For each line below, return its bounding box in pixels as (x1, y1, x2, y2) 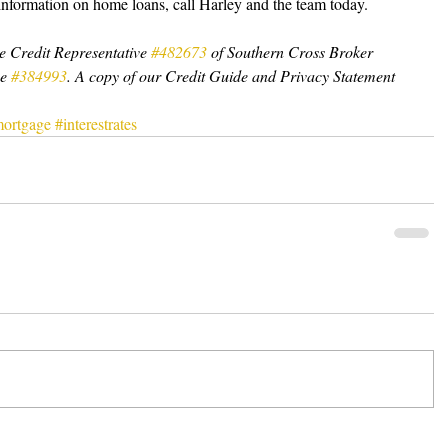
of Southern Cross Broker (207, 41, 377, 62)
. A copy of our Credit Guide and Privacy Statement (67, 65, 399, 86)
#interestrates (55, 113, 137, 134)
